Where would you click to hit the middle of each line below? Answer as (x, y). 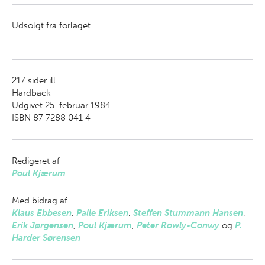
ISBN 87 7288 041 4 (51, 118)
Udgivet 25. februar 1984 (61, 105)
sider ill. (42, 80)
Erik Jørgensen (43, 225)
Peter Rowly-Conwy (178, 225)
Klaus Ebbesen (42, 213)
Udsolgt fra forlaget (51, 25)
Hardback (31, 93)
